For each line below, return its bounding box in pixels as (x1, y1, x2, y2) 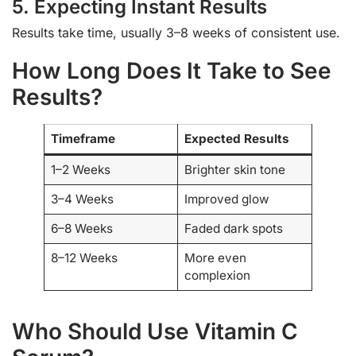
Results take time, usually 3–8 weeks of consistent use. (12, 25, 340, 41)
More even (184, 250, 246, 266)
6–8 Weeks (50, 221, 113, 237)
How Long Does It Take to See (12, 57, 331, 85)
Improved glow (184, 192, 269, 207)
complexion (184, 268, 250, 284)
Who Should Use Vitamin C (12, 318, 298, 346)
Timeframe (50, 131, 115, 147)
